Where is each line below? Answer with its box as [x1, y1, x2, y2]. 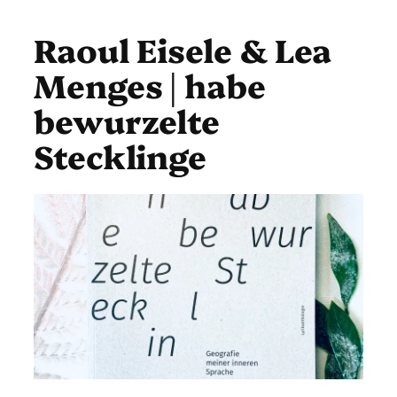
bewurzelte [34, 97, 220, 142]
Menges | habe [34, 61, 266, 106]
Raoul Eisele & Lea [34, 26, 332, 71]
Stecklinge [34, 132, 206, 177]
